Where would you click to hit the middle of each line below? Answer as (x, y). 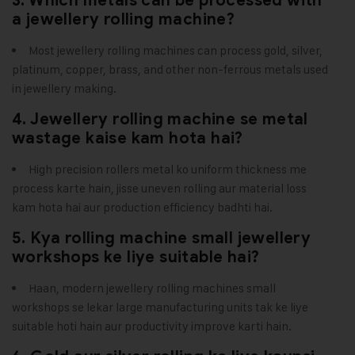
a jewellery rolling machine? (124, 20)
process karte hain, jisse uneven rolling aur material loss (159, 189)
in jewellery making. (64, 89)
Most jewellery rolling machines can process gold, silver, (176, 51)
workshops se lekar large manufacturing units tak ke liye (160, 307)
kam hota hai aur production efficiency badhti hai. (142, 208)
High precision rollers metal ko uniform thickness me (168, 170)
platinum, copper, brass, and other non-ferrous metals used (170, 70)
